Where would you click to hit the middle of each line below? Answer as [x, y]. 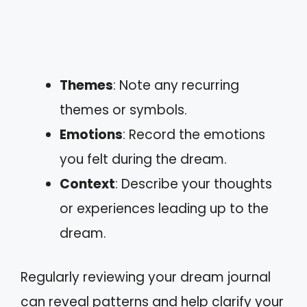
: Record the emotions [194, 134]
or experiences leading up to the [164, 208]
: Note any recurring [176, 85]
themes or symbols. [123, 110]
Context [87, 184]
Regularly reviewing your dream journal [146, 277]
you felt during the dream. [143, 159]
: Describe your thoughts [194, 184]
